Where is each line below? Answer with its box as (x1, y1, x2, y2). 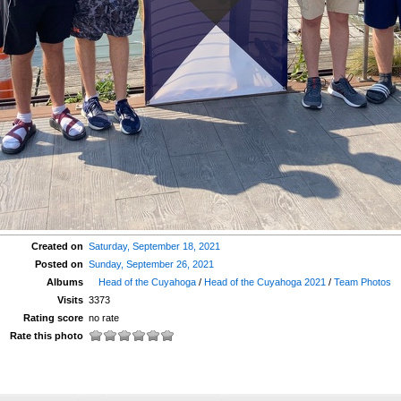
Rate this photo (9, 330, 83, 341)
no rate (88, 312, 119, 323)
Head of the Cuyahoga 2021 (203, 277, 326, 287)
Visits (56, 294, 83, 305)
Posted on (34, 259, 83, 269)
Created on (30, 241, 83, 252)
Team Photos (333, 277, 391, 287)
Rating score (22, 312, 83, 323)
